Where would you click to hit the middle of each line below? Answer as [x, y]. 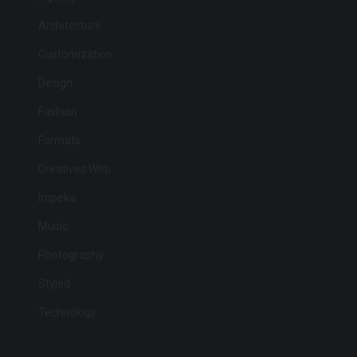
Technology [67, 312]
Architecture [70, 25]
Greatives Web [75, 169]
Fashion [58, 111]
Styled [54, 283]
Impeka [57, 197]
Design [55, 82]
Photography [71, 255]
